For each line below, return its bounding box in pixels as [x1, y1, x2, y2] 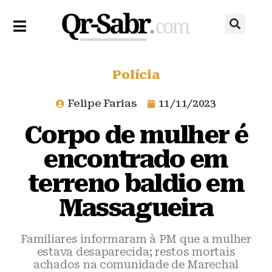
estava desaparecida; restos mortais [36, 245, 236, 258]
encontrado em [44, 145, 228, 174]
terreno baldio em [28, 169, 244, 198]
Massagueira [58, 194, 214, 222]
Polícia [112, 67, 160, 82]
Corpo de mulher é [24, 121, 248, 149]
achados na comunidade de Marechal [33, 258, 239, 271]
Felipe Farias [67, 97, 137, 109]
